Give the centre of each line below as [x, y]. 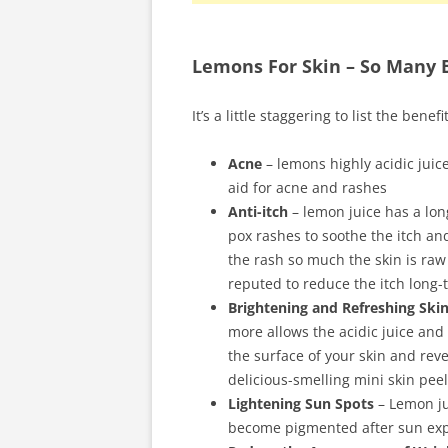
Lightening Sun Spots [301, 403]
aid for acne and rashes [307, 187]
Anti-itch [258, 211]
